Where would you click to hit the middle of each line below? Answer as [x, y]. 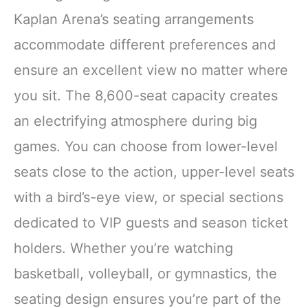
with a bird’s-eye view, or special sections [148, 197]
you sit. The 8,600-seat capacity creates [146, 95]
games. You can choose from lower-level [146, 146]
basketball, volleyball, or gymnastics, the [145, 273]
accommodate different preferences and [145, 44]
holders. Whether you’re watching [123, 248]
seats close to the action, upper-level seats [154, 172]
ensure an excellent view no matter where [151, 70]
